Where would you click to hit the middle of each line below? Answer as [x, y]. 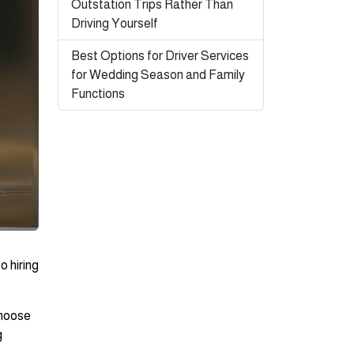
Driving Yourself [115, 23]
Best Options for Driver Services [160, 56]
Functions [98, 94]
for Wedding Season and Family [158, 75]
